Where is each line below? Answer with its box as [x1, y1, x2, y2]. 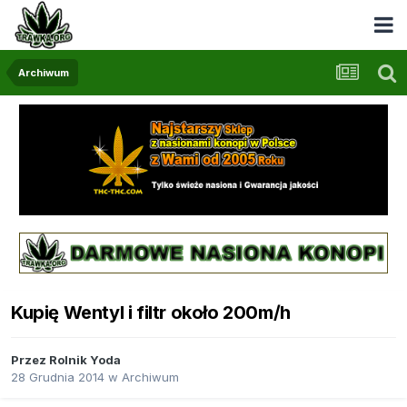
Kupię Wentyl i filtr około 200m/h [11, 302, 291, 324]
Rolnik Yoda [49, 352, 121, 368]
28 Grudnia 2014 [11, 370, 104, 385]
